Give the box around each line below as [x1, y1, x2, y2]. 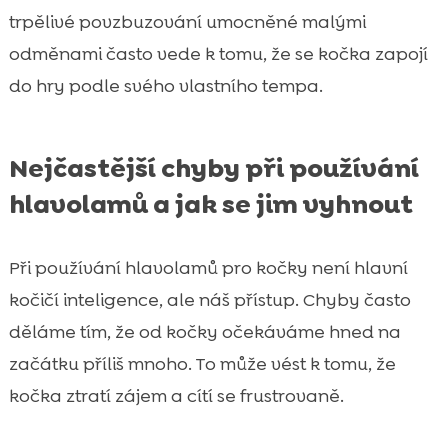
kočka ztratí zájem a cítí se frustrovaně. [8, 384, 344, 409]
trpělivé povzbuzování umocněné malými [8, 10, 366, 35]
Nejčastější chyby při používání [8, 151, 419, 186]
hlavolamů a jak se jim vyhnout [8, 187, 413, 222]
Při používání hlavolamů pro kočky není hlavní [8, 256, 408, 281]
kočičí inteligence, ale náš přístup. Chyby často [8, 288, 411, 313]
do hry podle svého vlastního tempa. [8, 74, 323, 99]
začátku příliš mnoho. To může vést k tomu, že [8, 352, 396, 377]
